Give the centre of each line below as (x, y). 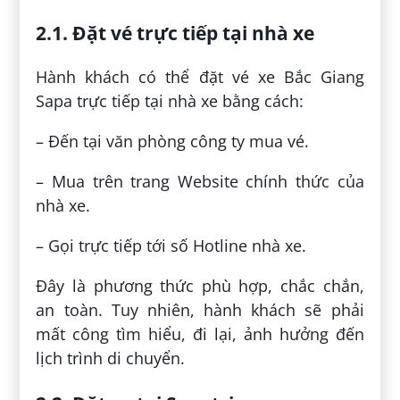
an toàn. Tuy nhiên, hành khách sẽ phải (200, 309)
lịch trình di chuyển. (111, 358)
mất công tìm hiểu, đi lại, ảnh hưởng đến (200, 333)
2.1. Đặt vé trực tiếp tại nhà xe (175, 32)
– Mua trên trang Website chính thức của (200, 181)
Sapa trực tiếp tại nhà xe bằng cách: (170, 100)
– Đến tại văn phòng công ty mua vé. (173, 141)
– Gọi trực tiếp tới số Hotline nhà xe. (171, 245)
